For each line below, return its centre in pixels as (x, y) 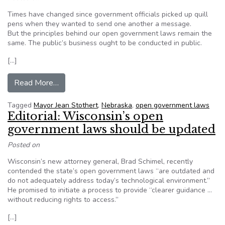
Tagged (21, 105)
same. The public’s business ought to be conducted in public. (105, 43)
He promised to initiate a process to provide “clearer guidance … (110, 190)
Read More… (36, 83)
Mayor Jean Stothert (66, 105)
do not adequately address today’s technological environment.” (109, 181)
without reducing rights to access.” (63, 200)
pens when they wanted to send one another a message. (99, 24)
